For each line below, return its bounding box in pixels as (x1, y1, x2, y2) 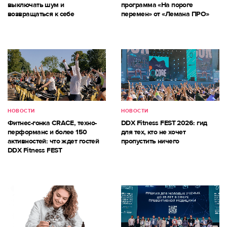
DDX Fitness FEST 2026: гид (121, 118, 207, 127)
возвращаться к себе (8, 9, 74, 18)
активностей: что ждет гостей (8, 136, 99, 145)
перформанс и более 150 (8, 127, 87, 136)
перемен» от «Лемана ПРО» (121, 9, 209, 18)
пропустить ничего (121, 136, 179, 145)
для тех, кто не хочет (121, 127, 186, 136)
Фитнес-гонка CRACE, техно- (8, 118, 97, 127)
